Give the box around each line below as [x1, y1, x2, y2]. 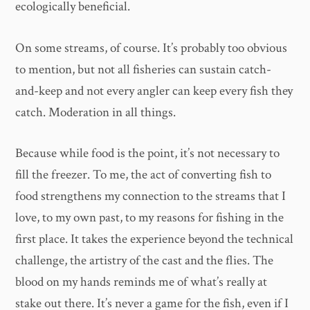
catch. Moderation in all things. [15, 103, 176, 121]
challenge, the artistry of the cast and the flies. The [15, 252, 274, 270]
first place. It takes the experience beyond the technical [15, 230, 294, 248]
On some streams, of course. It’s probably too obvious [15, 39, 288, 57]
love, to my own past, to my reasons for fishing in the [15, 209, 284, 227]
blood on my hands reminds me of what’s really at [15, 273, 268, 291]
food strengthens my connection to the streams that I [15, 188, 286, 206]
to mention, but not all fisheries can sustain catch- [15, 60, 272, 78]
